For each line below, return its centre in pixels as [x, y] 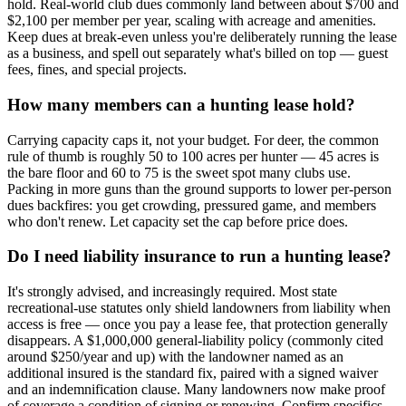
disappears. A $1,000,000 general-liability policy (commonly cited [195, 341]
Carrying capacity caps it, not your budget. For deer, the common [193, 140]
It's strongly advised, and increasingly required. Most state [172, 292]
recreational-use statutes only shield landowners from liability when [199, 308]
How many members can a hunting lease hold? [181, 105]
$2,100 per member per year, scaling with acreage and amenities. [192, 21]
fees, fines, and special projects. [97, 70]
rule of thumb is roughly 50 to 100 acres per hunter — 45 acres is [193, 156]
